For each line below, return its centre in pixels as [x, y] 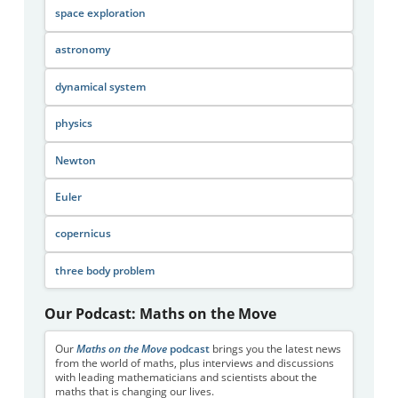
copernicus [83, 234]
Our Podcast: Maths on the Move [161, 314]
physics [73, 123]
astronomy [82, 50]
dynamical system [100, 86]
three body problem [104, 270]
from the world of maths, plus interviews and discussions [194, 362]
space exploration [100, 13]
